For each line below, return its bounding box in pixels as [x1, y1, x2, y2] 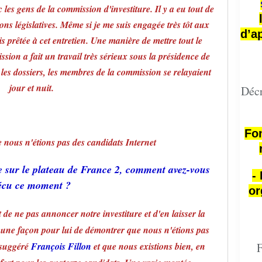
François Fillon [30, 240, 91, 253]
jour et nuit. [9, 81, 54, 94]
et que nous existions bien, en [91, 240, 205, 253]
